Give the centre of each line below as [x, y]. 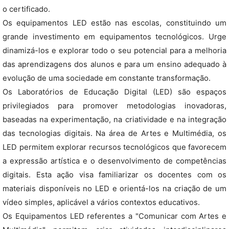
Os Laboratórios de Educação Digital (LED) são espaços [114, 92]
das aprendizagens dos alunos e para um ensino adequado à [114, 64]
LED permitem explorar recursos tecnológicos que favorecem [114, 147]
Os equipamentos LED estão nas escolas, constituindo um [114, 23]
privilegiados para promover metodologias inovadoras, [114, 106]
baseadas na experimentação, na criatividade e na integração [114, 120]
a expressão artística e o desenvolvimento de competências [114, 161]
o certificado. [26, 9]
